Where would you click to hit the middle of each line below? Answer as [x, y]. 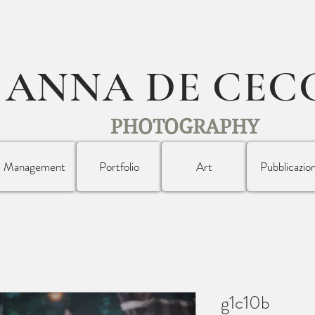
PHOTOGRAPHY [185, 127]
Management [34, 166]
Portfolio [119, 166]
